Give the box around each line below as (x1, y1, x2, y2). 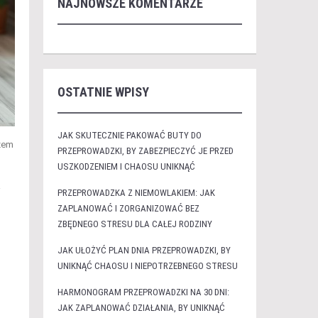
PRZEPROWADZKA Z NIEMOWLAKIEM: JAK (57, 187, 215, 198)
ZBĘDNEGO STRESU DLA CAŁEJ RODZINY (57, 219, 212, 229)
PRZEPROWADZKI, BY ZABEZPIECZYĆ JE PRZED (57, 146, 234, 156)
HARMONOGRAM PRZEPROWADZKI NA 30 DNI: (57, 287, 229, 297)
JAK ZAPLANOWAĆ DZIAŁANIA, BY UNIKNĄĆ (57, 302, 225, 313)
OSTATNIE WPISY (57, 84, 149, 99)
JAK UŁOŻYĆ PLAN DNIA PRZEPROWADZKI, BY (57, 245, 231, 256)
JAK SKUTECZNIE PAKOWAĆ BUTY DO (57, 130, 202, 141)
